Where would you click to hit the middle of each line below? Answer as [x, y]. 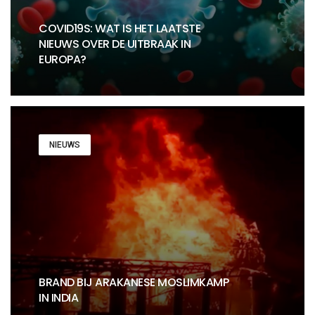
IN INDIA [58, 298]
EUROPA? [63, 60]
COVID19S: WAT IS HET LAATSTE [120, 29]
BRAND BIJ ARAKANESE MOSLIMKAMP [134, 283]
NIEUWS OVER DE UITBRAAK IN [115, 44]
